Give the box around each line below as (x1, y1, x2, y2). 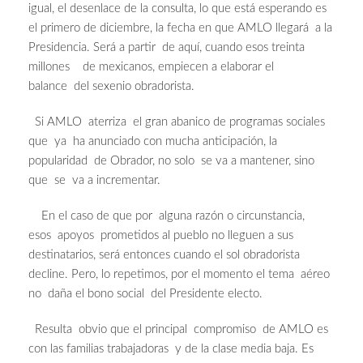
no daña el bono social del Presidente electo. (28, 288, 263, 301)
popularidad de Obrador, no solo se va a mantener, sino (28, 155, 314, 168)
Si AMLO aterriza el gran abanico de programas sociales (28, 116, 325, 129)
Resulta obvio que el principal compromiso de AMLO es (28, 323, 328, 336)
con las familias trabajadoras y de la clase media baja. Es (28, 343, 314, 356)
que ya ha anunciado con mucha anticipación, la (28, 135, 277, 148)
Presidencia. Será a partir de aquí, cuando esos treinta (28, 41, 305, 54)
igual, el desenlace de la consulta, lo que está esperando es (28, 2, 327, 15)
